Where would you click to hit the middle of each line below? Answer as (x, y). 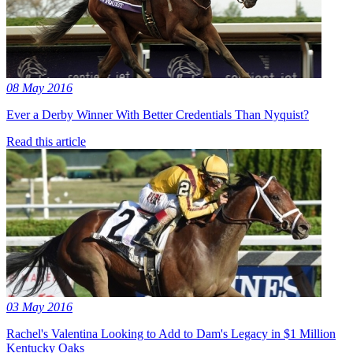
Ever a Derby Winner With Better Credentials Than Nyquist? (158, 114)
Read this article (46, 141)
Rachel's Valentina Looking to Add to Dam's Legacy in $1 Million (171, 333)
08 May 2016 (39, 87)
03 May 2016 (39, 307)
